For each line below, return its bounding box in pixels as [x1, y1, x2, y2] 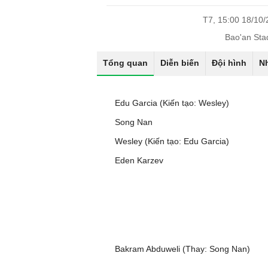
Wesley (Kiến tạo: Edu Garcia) [115, 136, 229, 146]
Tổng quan [103, 58, 148, 68]
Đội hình [212, 58, 246, 68]
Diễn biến [160, 58, 199, 68]
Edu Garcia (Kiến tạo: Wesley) [115, 98, 229, 108]
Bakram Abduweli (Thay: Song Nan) [115, 244, 250, 254]
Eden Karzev [115, 156, 163, 165]
